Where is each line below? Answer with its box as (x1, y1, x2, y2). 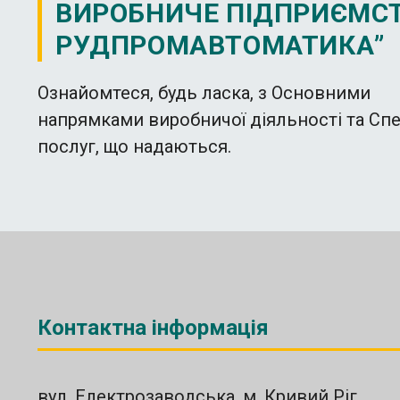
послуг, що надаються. (37, 135, 231, 157)
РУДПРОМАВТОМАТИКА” (55, 29, 385, 61)
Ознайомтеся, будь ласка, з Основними (37, 81, 371, 104)
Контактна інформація (37, 314, 269, 340)
